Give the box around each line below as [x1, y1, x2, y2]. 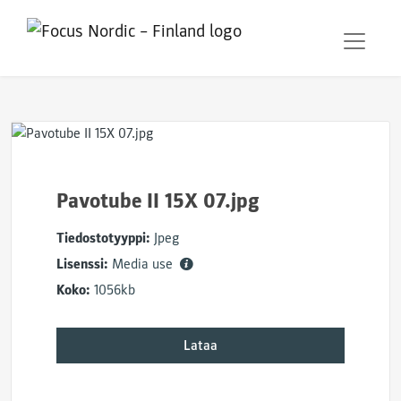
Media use [112, 255, 176, 273]
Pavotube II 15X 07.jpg [56, 188, 260, 214]
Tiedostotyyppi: [56, 229, 150, 247]
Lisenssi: [56, 255, 108, 273]
